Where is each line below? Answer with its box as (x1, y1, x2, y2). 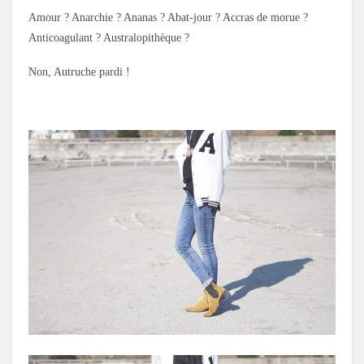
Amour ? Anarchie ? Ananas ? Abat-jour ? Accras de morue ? (28, 11, 308, 24)
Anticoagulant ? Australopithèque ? (28, 32, 189, 44)
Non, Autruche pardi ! (28, 66, 130, 78)
